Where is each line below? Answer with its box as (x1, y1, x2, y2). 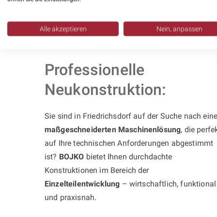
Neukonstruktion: (45, 80, 166, 99)
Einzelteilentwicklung (45, 179, 120, 188)
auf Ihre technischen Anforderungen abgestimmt (45, 138, 214, 148)
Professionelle (45, 60, 145, 79)
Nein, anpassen (156, 25, 202, 33)
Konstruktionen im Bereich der (45, 165, 149, 175)
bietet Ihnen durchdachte (84, 152, 172, 161)
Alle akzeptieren (39, 25, 87, 33)
